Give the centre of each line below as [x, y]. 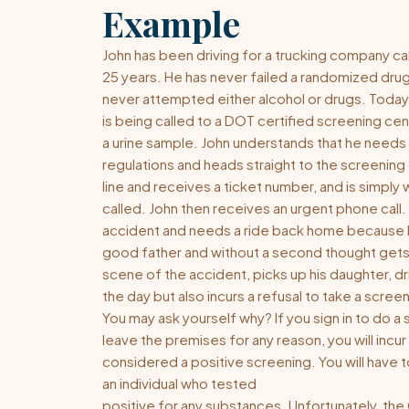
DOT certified [269, 120]
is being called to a [163, 120]
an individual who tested [179, 383]
